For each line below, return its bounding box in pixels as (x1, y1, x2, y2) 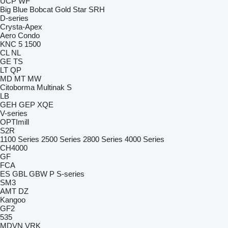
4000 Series (125, 135, 164, 144)
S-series (56, 169, 84, 178)
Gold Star (55, 5, 87, 14)
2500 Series (41, 135, 81, 144)
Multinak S (37, 83, 72, 92)
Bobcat (30, 5, 53, 14)
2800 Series (83, 135, 123, 144)
